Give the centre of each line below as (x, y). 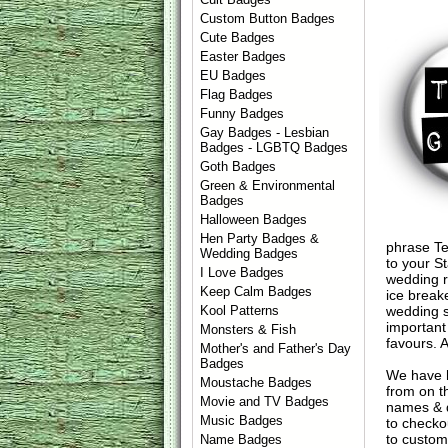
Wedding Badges (249, 253)
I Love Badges (242, 272)
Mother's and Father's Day (276, 348)
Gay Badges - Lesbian (265, 132)
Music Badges (242, 420)
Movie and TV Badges (265, 401)
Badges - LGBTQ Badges (274, 147)
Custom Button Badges (268, 18)
